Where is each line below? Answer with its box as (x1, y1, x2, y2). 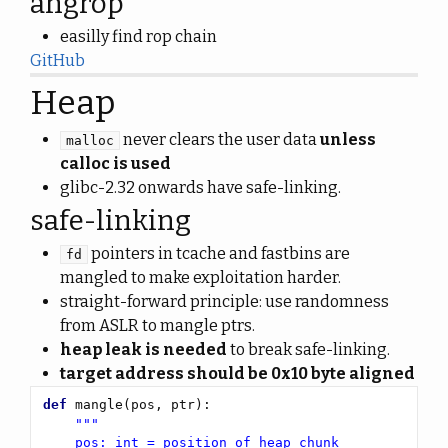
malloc (66, 133, 114, 148)
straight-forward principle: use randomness (60, 292, 389, 311)
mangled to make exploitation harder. (60, 268, 341, 287)
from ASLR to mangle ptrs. (60, 316, 255, 335)
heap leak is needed (60, 340, 227, 359)
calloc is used (60, 154, 171, 173)
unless (320, 130, 376, 149)
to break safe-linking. (227, 340, 390, 359)
